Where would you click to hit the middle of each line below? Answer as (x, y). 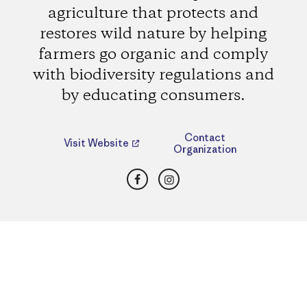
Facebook (164, 175)
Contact (205, 138)
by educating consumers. (153, 96)
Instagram (197, 175)
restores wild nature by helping (153, 34)
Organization (205, 149)
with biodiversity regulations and (153, 75)
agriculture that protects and (153, 13)
